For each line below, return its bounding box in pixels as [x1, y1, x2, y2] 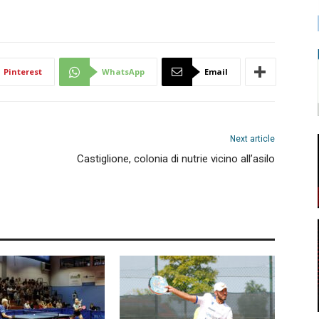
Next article [230, 134, 275, 144]
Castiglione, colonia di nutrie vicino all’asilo [77, 152, 275, 165]
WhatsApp [102, 66, 145, 77]
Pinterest [4, 66, 42, 77]
